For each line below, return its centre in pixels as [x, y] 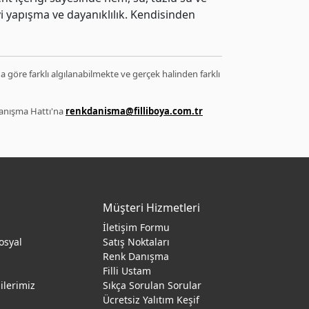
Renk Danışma [136, 256]
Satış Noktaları [136, 242]
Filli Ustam [127, 271]
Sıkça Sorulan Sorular [152, 285]
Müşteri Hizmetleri [151, 208]
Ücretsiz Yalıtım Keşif [151, 300]
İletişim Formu [136, 227]
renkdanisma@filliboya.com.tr [134, 111]
